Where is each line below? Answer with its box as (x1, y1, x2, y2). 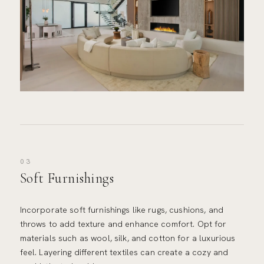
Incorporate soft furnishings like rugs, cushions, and (19, 204, 223, 216)
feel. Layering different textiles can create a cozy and (19, 247, 229, 258)
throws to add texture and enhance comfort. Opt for (19, 219, 227, 230)
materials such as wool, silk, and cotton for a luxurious (19, 233, 236, 244)
